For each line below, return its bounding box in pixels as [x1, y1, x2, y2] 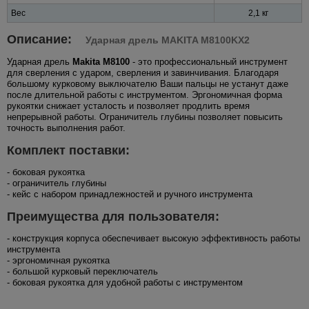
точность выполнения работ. [7, 122, 126, 133]
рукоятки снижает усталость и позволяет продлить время [7, 100, 250, 111]
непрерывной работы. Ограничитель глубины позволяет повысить [7, 111, 283, 122]
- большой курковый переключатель [7, 266, 158, 277]
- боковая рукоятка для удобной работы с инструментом [7, 277, 243, 288]
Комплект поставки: [7, 143, 130, 157]
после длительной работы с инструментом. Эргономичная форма [7, 89, 282, 100]
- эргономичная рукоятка [7, 255, 110, 266]
